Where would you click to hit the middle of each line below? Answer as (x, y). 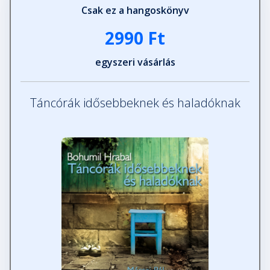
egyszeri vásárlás (135, 62)
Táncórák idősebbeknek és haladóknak (135, 103)
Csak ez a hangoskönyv (135, 11)
